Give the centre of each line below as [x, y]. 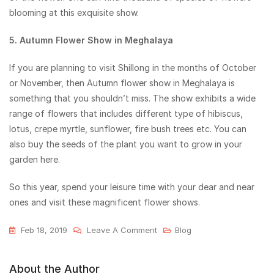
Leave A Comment [122, 230]
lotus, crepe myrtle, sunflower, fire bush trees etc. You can [128, 129]
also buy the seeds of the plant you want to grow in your [126, 144]
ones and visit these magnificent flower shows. [105, 202]
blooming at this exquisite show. [74, 13]
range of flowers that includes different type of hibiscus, [126, 114]
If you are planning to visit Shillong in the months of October [133, 68]
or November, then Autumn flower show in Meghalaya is [122, 83]
